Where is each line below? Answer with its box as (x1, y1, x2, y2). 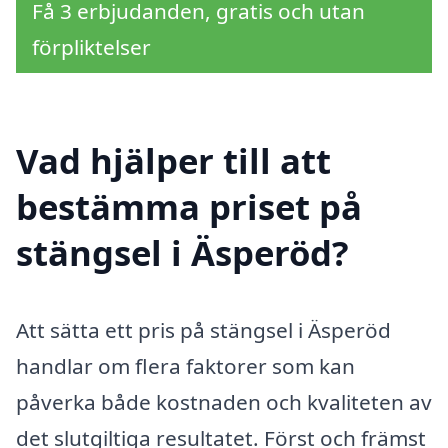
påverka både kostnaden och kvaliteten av (16, 388, 432, 417)
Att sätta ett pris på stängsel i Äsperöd (16, 316, 391, 345)
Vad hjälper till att (16, 136, 331, 184)
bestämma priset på (16, 182, 362, 230)
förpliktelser (32, 32, 151, 61)
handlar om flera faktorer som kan (16, 352, 355, 381)
